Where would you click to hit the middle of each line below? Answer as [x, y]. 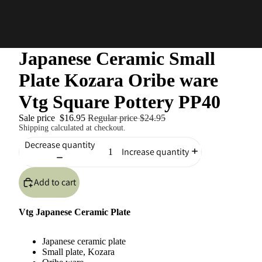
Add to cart [55, 182]
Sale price [38, 118]
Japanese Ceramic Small [117, 58]
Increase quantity [155, 152]
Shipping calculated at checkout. [72, 128]
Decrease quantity [59, 145]
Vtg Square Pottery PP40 [120, 102]
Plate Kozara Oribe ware [118, 80]
